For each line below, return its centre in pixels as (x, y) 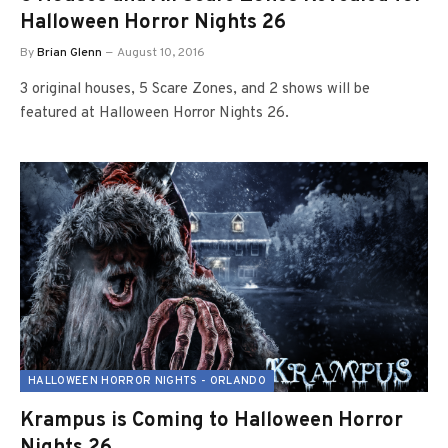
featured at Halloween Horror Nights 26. (154, 113)
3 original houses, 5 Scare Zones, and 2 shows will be (195, 89)
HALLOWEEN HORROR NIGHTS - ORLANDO (147, 380)
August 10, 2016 (161, 53)
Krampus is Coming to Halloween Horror (211, 420)
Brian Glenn (69, 53)
